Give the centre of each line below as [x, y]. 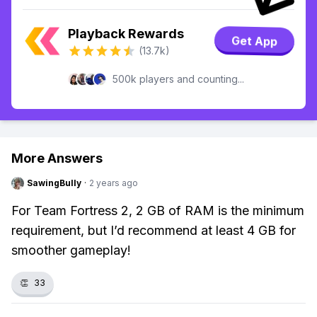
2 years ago [114, 183]
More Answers [57, 158]
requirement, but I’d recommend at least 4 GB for [154, 230]
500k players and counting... [178, 79]
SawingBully [54, 183]
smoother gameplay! [71, 250]
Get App [254, 41]
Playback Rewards [126, 34]
